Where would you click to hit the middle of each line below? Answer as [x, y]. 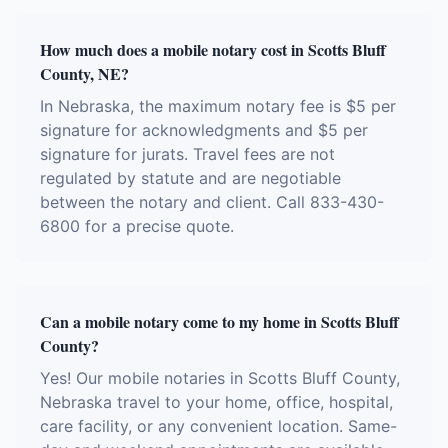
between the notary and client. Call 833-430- [212, 202]
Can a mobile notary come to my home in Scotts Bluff [219, 321]
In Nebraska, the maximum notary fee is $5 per [218, 106]
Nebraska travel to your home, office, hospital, [216, 402]
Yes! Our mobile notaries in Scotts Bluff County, [220, 378]
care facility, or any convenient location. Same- [218, 426]
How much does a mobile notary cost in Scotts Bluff [213, 49]
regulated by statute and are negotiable [190, 178]
